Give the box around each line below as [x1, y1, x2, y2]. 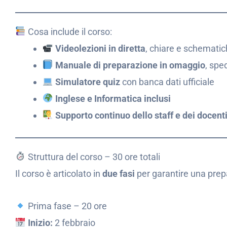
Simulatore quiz [55, 76, 120, 87]
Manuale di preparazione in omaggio [55, 59, 205, 70]
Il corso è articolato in [15, 168, 102, 179]
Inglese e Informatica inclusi [55, 93, 171, 104]
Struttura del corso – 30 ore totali [25, 151, 160, 162]
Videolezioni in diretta [55, 43, 145, 54]
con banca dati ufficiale [120, 76, 214, 87]
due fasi [102, 168, 135, 179]
